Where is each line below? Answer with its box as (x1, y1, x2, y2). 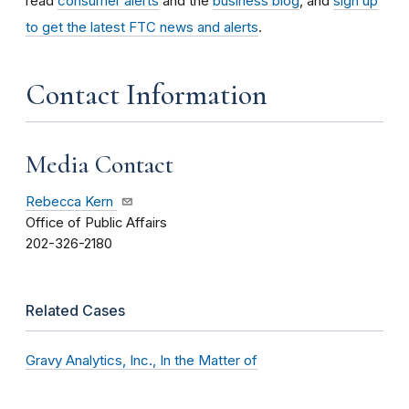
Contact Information (26, 76, 267, 112)
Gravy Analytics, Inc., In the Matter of (26, 351, 257, 370)
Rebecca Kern (26, 194, 113, 211)
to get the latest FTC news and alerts (26, 17, 258, 36)
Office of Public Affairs (26, 215, 167, 232)
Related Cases (26, 301, 125, 320)
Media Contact (26, 148, 173, 180)
